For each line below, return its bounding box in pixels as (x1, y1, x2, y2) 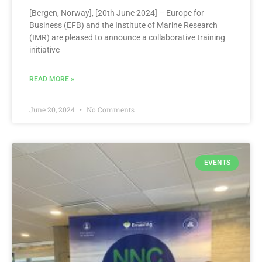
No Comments (85, 105, 135, 115)
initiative (29, 45, 60, 55)
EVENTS (204, 158, 230, 167)
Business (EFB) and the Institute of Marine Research (29, 20, 218, 30)
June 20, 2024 (29, 105, 77, 115)
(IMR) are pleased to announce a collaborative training (29, 33, 225, 43)
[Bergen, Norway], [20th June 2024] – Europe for (29, 8, 204, 18)
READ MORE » (29, 75, 74, 84)
